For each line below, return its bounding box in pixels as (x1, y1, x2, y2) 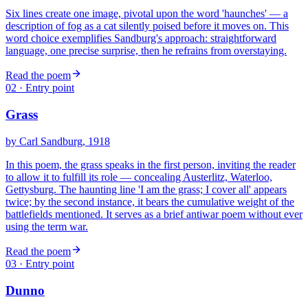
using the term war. (5, 220, 88, 232)
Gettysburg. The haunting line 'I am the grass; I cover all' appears (5, 183, 287, 195)
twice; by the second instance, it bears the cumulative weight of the (5, 195, 294, 208)
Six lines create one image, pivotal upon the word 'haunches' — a (5, 8, 288, 20)
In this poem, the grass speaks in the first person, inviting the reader (5, 158, 296, 170)
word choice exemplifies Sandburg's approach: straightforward (5, 32, 276, 45)
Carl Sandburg (19, 135, 82, 147)
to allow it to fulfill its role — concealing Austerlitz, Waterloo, (5, 170, 272, 183)
